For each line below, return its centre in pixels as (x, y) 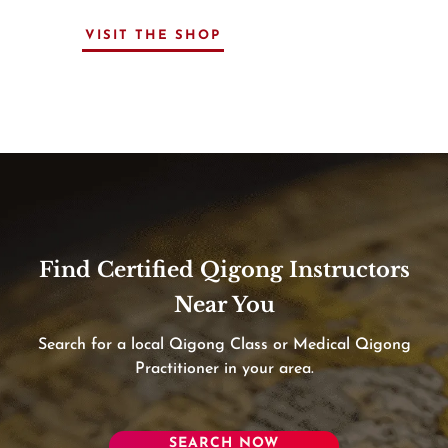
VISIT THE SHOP (152, 35)
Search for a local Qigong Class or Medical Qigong (224, 344)
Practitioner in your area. (224, 368)
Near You (224, 304)
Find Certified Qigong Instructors (224, 269)
